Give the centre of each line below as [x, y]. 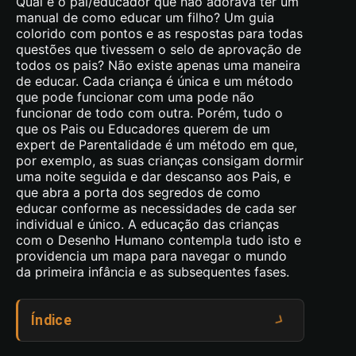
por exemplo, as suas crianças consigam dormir [160, 161]
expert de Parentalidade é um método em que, [157, 145]
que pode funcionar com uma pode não [135, 97]
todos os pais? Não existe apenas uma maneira [158, 65]
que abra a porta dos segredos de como [138, 192]
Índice [52, 320]
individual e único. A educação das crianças [147, 224]
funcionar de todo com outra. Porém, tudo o [149, 113]
